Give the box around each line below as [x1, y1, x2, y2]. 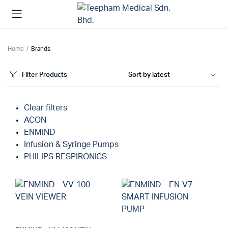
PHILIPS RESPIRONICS [24, 153, 107, 161]
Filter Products [22, 71, 67, 78]
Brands [31, 46, 50, 52]
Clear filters [24, 104, 67, 112]
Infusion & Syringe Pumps [24, 140, 119, 149]
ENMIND [24, 128, 55, 136]
